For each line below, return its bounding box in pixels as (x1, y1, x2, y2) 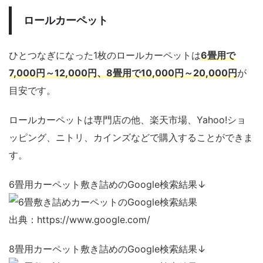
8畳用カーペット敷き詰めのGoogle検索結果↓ (9, 243, 206, 255)
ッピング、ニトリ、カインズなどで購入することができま (9, 131, 253, 144)
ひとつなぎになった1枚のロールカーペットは (9, 49, 201, 62)
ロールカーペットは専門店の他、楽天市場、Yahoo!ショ (9, 114, 246, 126)
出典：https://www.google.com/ (9, 214, 150, 226)
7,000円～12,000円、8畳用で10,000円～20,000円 (9, 67, 237, 79)
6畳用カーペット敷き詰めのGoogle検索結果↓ (9, 178, 206, 191)
